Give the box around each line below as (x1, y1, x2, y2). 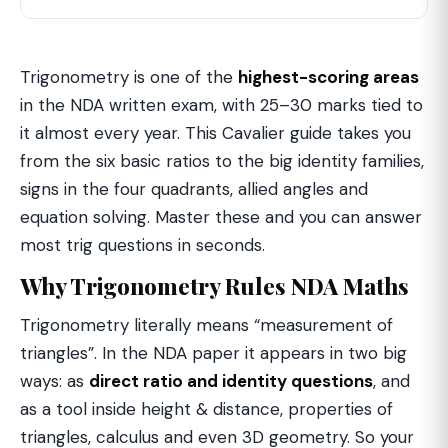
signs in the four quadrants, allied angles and (20, 178, 368, 200)
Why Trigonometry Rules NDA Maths (20, 271, 409, 301)
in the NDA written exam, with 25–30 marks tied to (20, 94, 423, 116)
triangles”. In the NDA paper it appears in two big (20, 342, 407, 364)
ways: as (20, 370, 89, 392)
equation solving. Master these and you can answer (20, 206, 422, 228)
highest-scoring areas (238, 66, 419, 88)
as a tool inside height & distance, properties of (20, 398, 393, 420)
